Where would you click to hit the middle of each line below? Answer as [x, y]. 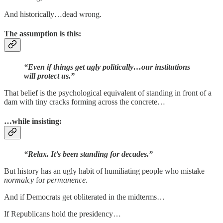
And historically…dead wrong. [53, 14]
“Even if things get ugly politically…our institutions [107, 67]
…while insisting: [33, 121]
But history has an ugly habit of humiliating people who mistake [104, 171]
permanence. [67, 180]
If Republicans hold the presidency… [62, 214]
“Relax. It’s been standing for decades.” [88, 154]
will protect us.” [49, 76]
